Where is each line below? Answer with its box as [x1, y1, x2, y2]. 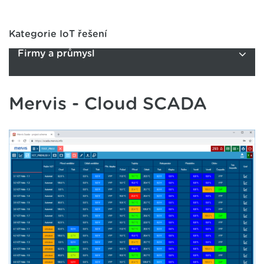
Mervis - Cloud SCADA [9, 95, 207, 113]
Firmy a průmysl [18, 49, 95, 58]
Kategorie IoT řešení [9, 29, 107, 39]
